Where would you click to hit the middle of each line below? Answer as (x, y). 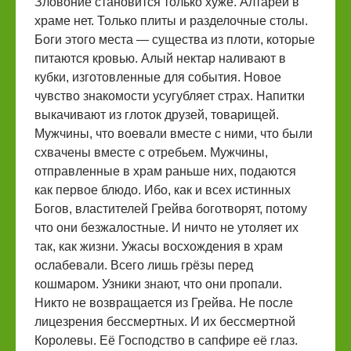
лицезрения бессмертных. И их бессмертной (165, 321)
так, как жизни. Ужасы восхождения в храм (159, 246)
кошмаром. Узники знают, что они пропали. (158, 284)
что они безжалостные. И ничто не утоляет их (166, 227)
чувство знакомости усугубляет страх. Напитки (170, 96)
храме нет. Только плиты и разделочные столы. (171, 20)
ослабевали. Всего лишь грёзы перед (144, 265)
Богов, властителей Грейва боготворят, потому (171, 208)
